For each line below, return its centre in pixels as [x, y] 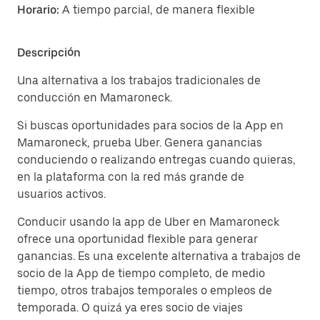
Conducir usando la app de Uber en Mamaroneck [148, 222]
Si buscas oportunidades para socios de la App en [150, 125]
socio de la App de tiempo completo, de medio [141, 273]
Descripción [49, 52]
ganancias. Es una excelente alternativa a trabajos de [159, 256]
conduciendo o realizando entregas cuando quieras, [156, 160]
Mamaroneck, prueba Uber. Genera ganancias [140, 142]
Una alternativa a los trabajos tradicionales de [139, 80]
